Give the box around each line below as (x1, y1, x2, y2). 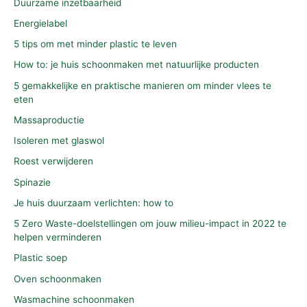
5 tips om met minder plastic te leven (14, 38, 177, 50)
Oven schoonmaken (14, 273, 101, 284)
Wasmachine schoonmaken (14, 293, 134, 305)
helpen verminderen (14, 232, 101, 243)
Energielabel (14, 17, 67, 29)
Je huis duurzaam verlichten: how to (14, 197, 173, 208)
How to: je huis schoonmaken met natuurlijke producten (14, 59, 259, 71)
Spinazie (14, 176, 51, 188)
